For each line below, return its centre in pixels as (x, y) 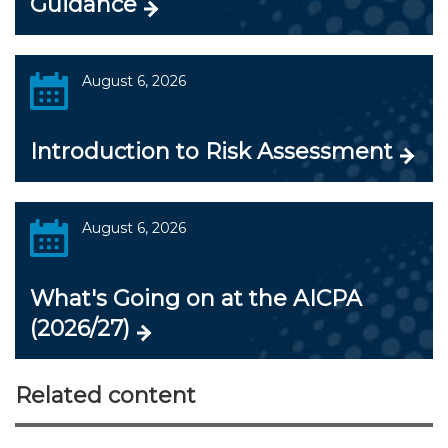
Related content (105, 395)
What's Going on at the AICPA (196, 298)
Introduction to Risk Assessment (211, 151)
